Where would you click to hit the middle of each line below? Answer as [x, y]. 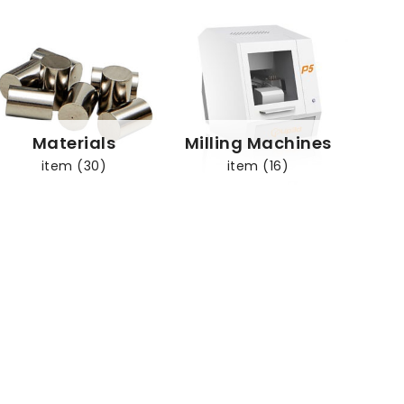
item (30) [74, 165]
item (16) [258, 165]
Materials [74, 142]
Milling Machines [258, 142]
